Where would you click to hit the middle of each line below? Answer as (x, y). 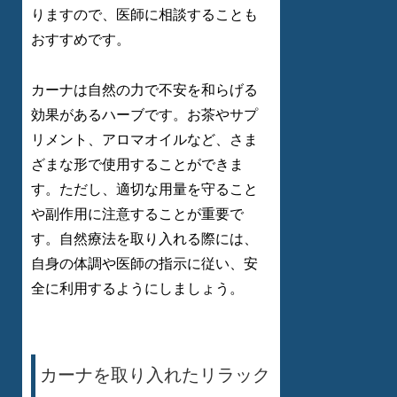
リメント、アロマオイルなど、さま (144, 140)
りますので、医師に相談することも (144, 15)
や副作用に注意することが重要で (137, 214)
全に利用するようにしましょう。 (137, 289)
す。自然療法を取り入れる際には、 (144, 239)
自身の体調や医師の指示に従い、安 (144, 264)
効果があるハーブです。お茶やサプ (144, 115)
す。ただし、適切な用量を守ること (144, 190)
